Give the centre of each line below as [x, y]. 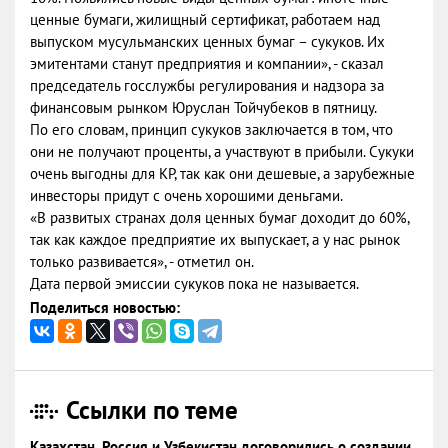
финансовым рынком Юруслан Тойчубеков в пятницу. [203, 107]
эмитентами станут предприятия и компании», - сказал [207, 63]
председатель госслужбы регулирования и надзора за [207, 85]
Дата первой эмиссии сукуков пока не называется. [194, 283]
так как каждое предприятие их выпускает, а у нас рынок [215, 239]
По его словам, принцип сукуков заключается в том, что [211, 129]
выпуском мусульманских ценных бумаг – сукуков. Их [207, 41]
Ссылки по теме [152, 410]
